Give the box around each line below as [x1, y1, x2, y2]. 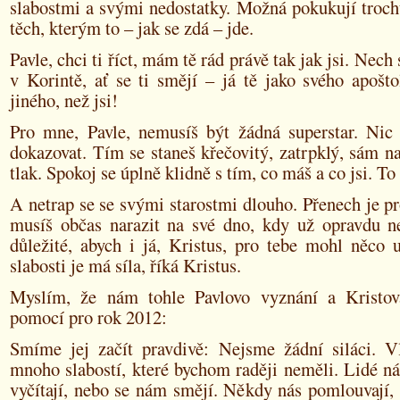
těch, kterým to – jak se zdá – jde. [10, 15, 254, 40]
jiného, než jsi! [10, 87, 118, 112]
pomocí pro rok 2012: [10, 304, 167, 329]
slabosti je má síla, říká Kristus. [10, 253, 241, 278]
